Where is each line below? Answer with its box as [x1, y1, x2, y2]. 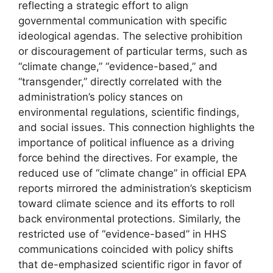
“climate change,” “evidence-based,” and [18, 60, 218, 73]
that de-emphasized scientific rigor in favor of [18, 258, 242, 271]
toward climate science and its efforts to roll [18, 197, 235, 210]
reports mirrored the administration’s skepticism [18, 182, 252, 194]
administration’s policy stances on [18, 90, 183, 103]
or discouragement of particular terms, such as [18, 44, 247, 57]
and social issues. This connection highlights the [18, 121, 255, 133]
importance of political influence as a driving [18, 136, 234, 149]
